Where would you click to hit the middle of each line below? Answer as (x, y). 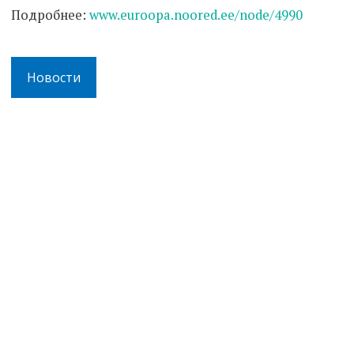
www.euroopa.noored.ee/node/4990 (196, 15)
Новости (54, 77)
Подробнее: (50, 15)
